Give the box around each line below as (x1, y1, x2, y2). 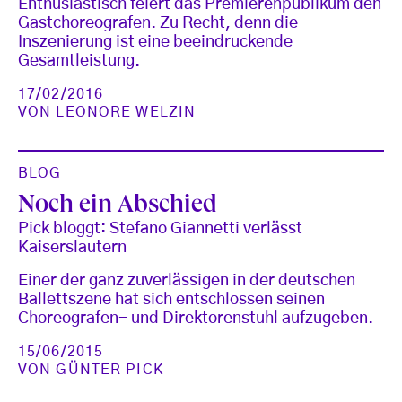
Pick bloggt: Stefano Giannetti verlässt (18, 220, 302, 237)
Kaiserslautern (18, 239, 127, 256)
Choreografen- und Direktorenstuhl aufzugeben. (18, 310, 373, 327)
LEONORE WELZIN (56, 105, 197, 120)
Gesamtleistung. (18, 53, 140, 70)
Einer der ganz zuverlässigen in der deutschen (18, 272, 355, 289)
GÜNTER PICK (56, 362, 163, 377)
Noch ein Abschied (18, 193, 217, 220)
